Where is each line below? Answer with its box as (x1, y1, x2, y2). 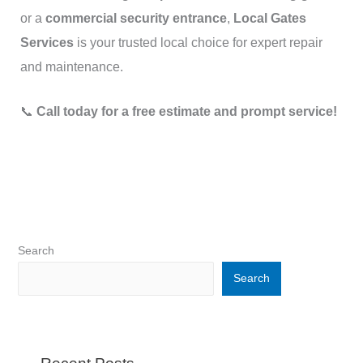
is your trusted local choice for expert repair (73, 35, 322, 49)
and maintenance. (19, 59, 123, 74)
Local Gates (233, 11, 306, 25)
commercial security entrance (45, 11, 227, 25)
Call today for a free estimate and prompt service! (36, 105, 337, 119)
